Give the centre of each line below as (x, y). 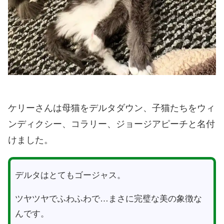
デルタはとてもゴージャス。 (70, 175)
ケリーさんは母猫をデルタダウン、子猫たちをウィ (111, 108)
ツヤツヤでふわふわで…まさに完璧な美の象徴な (108, 198)
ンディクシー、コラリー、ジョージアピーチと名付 (111, 124)
